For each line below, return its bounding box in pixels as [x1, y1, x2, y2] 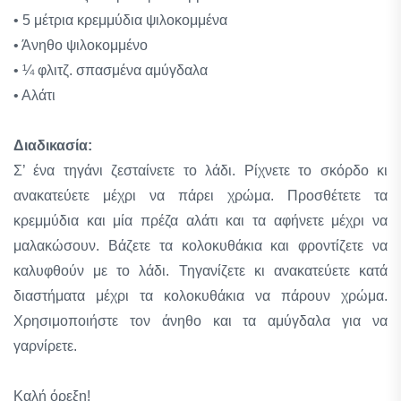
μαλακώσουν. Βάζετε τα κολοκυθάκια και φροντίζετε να [13, 238, 388, 253]
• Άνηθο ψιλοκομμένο [13, 38, 148, 53]
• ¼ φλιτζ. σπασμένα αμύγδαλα [13, 63, 208, 78]
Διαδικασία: [13, 138, 92, 153]
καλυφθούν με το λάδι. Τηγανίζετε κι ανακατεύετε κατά [13, 263, 388, 278]
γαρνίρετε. [13, 338, 77, 354]
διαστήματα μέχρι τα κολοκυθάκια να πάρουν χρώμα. [13, 288, 388, 303]
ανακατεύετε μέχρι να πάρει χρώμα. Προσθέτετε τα [13, 188, 388, 203]
